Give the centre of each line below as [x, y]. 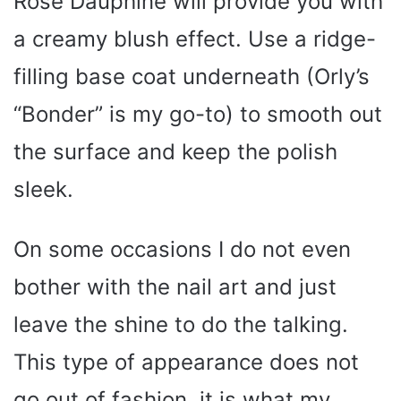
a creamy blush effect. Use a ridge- [195, 38]
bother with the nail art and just [175, 286]
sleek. [43, 189]
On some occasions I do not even [182, 249]
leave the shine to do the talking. [181, 324]
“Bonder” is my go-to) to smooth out [198, 114]
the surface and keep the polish [175, 151]
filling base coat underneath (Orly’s [192, 76]
